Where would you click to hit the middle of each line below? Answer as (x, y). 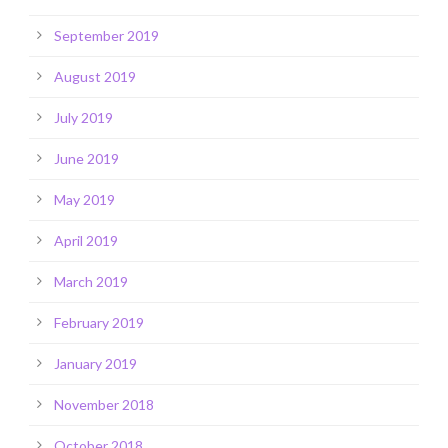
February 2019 (99, 323)
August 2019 (95, 77)
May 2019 (84, 200)
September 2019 (106, 36)
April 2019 (86, 241)
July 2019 (83, 118)
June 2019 (86, 159)
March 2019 (91, 282)
